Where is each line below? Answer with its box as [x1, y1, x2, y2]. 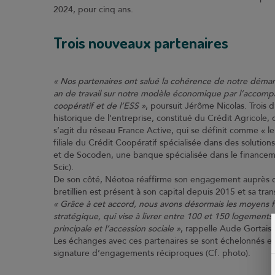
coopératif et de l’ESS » [53, 101, 145, 111]
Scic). [53, 162, 74, 172]
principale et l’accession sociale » [53, 223, 180, 234]
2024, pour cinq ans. [53, 4, 136, 15]
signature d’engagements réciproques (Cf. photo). [53, 248, 253, 258]
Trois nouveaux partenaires [53, 33, 228, 52]
